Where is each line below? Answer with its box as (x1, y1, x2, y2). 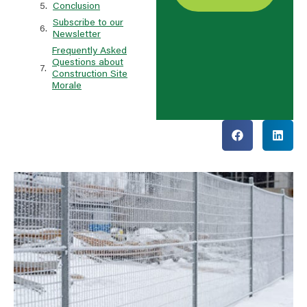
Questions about (52, 58, 123, 68)
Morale (52, 82, 82, 91)
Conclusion (53, 2, 100, 12)
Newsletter (53, 30, 101, 40)
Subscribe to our (53, 19, 123, 28)
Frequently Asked (52, 47, 127, 56)
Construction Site (52, 70, 127, 79)
